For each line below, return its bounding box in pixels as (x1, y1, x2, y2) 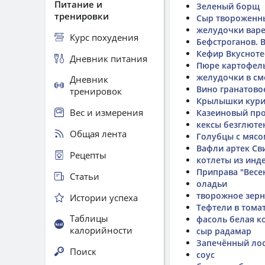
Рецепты (70, 148, 106, 161)
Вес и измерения (70, 106, 143, 118)
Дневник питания (70, 52, 147, 64)
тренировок (70, 85, 122, 97)
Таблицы (70, 212, 108, 224)
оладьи (196, 178, 227, 189)
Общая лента (70, 127, 127, 140)
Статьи (70, 170, 99, 182)
